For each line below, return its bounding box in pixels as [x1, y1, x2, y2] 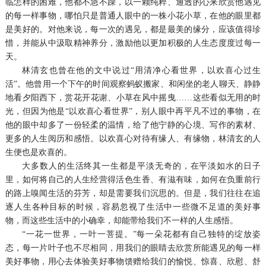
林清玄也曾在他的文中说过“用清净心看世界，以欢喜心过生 [21, 65, 261, 75]
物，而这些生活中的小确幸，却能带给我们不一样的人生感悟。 [5, 216, 238, 225]
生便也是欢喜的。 [5, 147, 72, 157]
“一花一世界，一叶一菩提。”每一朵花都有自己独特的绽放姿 [21, 229, 261, 239]
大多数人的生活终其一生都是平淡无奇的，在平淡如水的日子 [21, 161, 261, 170]
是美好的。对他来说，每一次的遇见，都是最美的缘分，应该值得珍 [5, 24, 261, 34]
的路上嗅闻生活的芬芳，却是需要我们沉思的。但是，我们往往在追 [5, 188, 261, 198]
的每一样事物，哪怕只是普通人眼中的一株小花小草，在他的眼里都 [5, 11, 261, 20]
